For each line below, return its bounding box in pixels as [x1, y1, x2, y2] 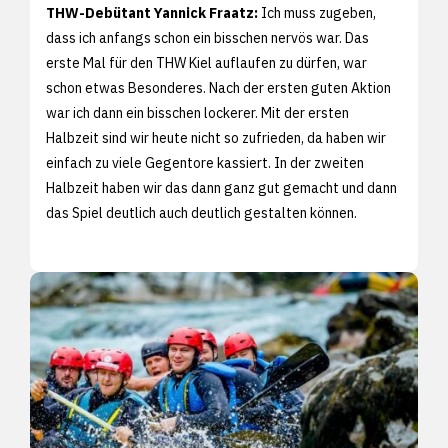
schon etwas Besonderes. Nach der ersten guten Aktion [46, 78, 391, 97]
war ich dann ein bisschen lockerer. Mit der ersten [46, 103, 349, 122]
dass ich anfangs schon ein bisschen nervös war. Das [46, 28, 369, 47]
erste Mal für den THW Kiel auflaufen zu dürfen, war [46, 53, 367, 72]
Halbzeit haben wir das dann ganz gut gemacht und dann [46, 178, 397, 197]
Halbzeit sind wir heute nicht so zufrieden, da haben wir [46, 128, 386, 147]
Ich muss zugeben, [258, 3, 376, 22]
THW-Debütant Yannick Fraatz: [46, 3, 258, 22]
